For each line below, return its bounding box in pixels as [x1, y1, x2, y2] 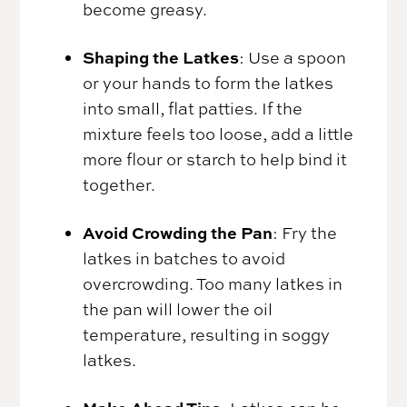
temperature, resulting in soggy [83, 323, 331, 346]
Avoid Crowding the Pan [83, 221, 273, 245]
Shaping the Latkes [83, 45, 240, 70]
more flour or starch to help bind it [83, 148, 348, 171]
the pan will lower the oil [83, 298, 273, 321]
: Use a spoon [239, 46, 347, 69]
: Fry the [273, 222, 338, 244]
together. [83, 174, 156, 196]
